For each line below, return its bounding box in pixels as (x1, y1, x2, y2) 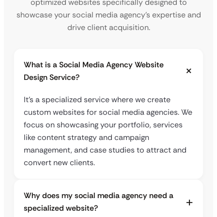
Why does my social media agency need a (24, 190, 173, 201)
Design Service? (24, 72, 79, 83)
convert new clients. (24, 157, 95, 168)
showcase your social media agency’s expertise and (16, 10, 201, 20)
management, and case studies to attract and (24, 145, 186, 155)
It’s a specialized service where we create (24, 94, 170, 105)
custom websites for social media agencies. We (24, 107, 192, 118)
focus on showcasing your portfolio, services (24, 120, 183, 130)
